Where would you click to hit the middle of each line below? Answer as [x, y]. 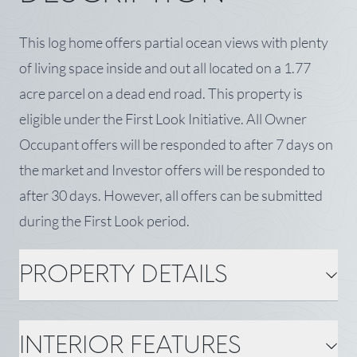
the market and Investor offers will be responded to [172, 169]
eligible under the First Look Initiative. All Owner [163, 118]
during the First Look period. [104, 220]
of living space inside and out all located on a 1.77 [165, 67]
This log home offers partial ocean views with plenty [174, 42]
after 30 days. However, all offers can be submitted [171, 195]
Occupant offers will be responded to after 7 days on [176, 144]
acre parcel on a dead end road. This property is [161, 93]
